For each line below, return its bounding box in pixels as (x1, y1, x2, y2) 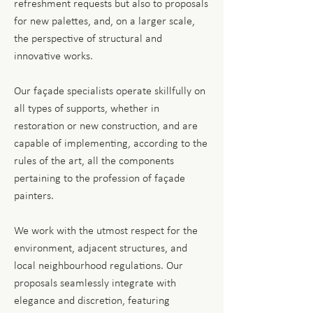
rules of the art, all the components (14, 156, 174, 167)
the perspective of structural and (14, 34, 162, 45)
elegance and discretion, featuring (14, 296, 170, 307)
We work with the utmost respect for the (14, 226, 198, 237)
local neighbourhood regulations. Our (14, 261, 183, 272)
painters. (14, 191, 54, 202)
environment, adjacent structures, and (14, 243, 187, 254)
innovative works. (14, 51, 93, 62)
